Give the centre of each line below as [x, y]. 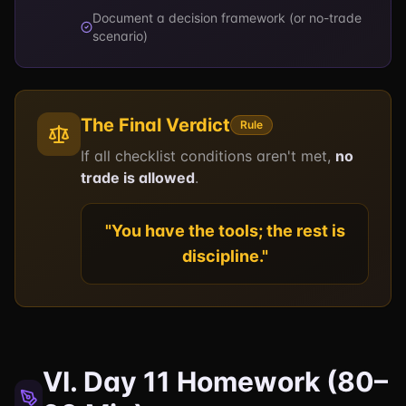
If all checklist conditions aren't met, [208, 156]
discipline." [225, 256]
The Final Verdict [155, 125]
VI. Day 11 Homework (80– [216, 382]
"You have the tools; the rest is [225, 231]
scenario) [121, 36]
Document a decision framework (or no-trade [227, 18]
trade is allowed [138, 178]
